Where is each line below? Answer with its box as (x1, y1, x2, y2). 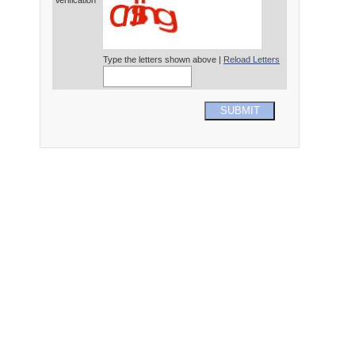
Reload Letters (223, 55, 280, 65)
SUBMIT (219, 105, 260, 117)
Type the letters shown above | (103, 55, 223, 65)
